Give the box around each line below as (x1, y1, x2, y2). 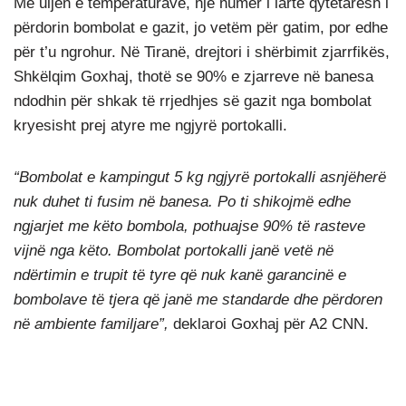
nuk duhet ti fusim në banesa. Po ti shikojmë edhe (14, 193, 351, 210)
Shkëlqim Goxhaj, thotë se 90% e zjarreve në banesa (14, 68, 373, 85)
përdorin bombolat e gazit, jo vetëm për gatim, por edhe (14, 19, 388, 36)
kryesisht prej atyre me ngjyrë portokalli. (14, 117, 287, 134)
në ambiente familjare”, (14, 315, 169, 333)
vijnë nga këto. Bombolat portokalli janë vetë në (14, 242, 333, 259)
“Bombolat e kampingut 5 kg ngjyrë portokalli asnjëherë (14, 169, 386, 186)
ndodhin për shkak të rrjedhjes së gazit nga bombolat (14, 92, 372, 110)
